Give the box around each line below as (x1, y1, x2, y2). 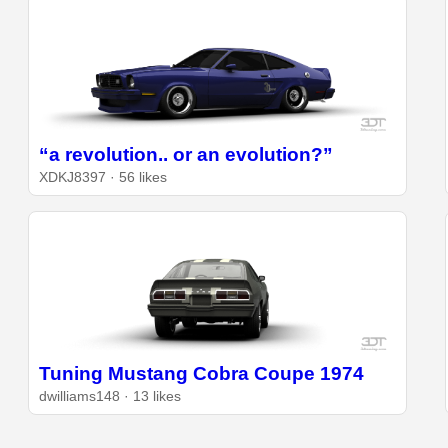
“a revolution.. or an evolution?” (39, 144, 334, 166)
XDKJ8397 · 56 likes (39, 170, 168, 186)
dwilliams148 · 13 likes (39, 388, 182, 404)
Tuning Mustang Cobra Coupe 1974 (39, 362, 365, 384)
